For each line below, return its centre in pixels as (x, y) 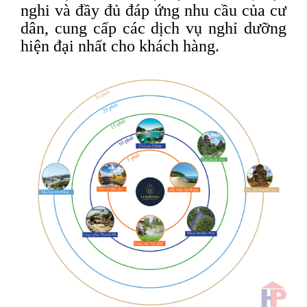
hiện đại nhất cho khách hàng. (120, 46)
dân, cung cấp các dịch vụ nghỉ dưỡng (153, 28)
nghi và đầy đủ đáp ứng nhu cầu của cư (153, 11)
